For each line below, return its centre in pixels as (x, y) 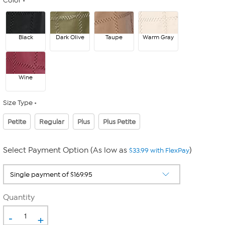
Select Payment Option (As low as (66, 150)
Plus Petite (119, 122)
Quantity (19, 197)
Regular (52, 122)
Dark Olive (70, 37)
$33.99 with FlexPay (159, 150)
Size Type (18, 103)
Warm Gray (158, 37)
